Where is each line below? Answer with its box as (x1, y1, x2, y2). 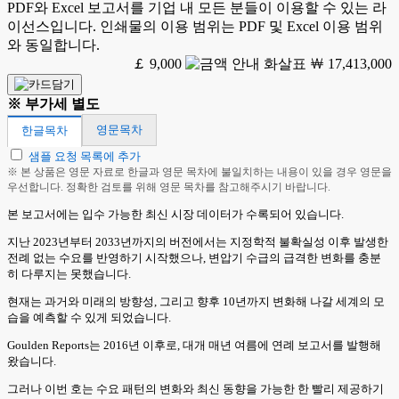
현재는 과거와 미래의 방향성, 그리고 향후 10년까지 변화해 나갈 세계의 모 (7, 295, 385, 308)
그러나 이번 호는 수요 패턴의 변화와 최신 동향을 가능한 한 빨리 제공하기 (7, 382, 384, 395)
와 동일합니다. (7, 37, 100, 53)
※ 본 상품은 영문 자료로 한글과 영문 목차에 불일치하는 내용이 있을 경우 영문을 (7, 166, 392, 178)
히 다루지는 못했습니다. (7, 267, 131, 281)
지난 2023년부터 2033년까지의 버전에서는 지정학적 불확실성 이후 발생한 (7, 235, 388, 248)
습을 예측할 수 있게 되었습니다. (7, 311, 171, 324)
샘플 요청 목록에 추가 (28, 150, 141, 163)
